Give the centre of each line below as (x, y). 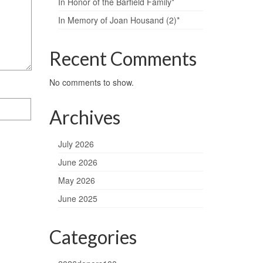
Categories (93, 237)
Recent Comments (123, 58)
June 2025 (77, 198)
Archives (85, 117)
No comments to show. (91, 82)
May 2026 (76, 180)
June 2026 (77, 162)
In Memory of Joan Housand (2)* (119, 20)
